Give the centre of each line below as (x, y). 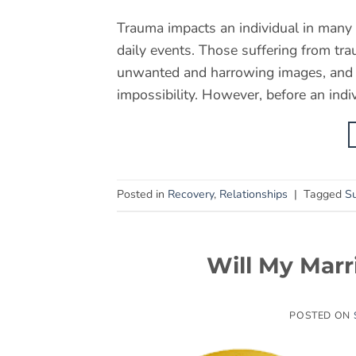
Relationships (253, 195)
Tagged (324, 195)
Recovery (191, 195)
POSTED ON (321, 315)
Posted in (142, 195)
